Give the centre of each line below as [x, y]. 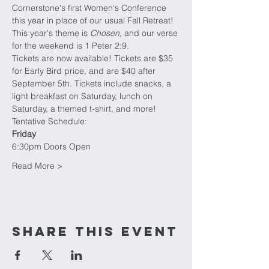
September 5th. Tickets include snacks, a [93, 83]
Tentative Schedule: [50, 121]
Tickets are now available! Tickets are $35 [94, 58]
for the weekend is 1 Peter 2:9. [72, 46]
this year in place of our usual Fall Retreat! [93, 20]
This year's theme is [51, 33]
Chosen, [107, 33]
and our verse [152, 33]
